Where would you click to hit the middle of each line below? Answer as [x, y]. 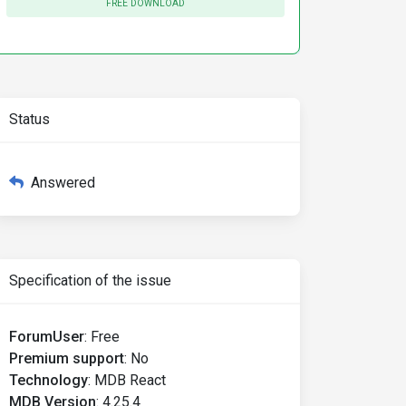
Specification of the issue [90, 280]
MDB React [130, 380]
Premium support [67, 358]
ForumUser [47, 337]
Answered [63, 183]
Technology [48, 380]
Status [29, 119]
